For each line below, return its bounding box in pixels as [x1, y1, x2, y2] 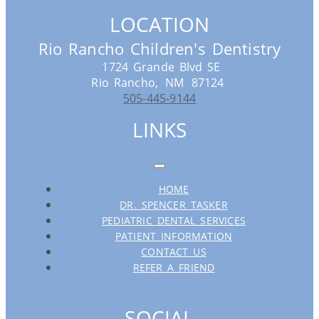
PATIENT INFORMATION [115, 229, 233, 244]
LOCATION [109, 11, 210, 38]
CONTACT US [141, 245, 206, 259]
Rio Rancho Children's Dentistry [38, 38, 281, 60]
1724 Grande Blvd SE [102, 59, 221, 75]
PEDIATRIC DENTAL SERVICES [102, 214, 246, 228]
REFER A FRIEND [132, 261, 215, 275]
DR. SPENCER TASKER [120, 198, 228, 212]
